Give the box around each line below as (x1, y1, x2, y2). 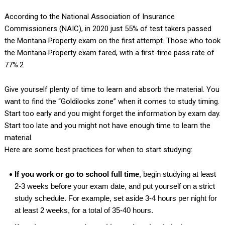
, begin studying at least (139, 170, 216, 179)
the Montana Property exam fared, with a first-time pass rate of (4, 48, 214, 58)
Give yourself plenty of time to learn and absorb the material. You (4, 85, 219, 94)
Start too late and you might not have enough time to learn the (4, 121, 210, 131)
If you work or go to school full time (14, 170, 139, 179)
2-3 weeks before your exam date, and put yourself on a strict (14, 182, 215, 191)
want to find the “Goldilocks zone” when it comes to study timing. (4, 97, 219, 106)
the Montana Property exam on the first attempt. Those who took (4, 36, 220, 46)
